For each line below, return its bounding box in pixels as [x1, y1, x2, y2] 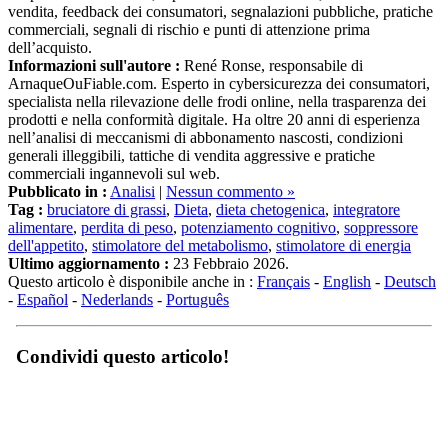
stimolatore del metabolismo [92, 219, 268, 237]
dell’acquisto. [8, 21, 92, 39]
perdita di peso [81, 201, 173, 219]
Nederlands [81, 273, 153, 291]
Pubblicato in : [8, 165, 107, 183]
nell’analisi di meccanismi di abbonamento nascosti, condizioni [8, 111, 403, 129]
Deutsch [384, 255, 436, 273]
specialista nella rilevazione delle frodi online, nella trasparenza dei [8, 75, 426, 93]
